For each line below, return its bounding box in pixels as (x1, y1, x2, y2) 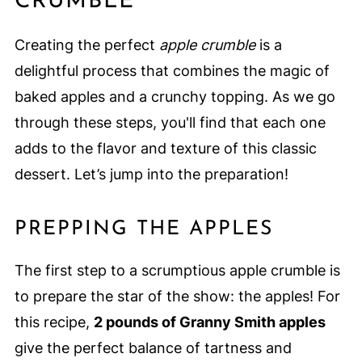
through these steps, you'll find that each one (14, 114, 326, 132)
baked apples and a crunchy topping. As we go (14, 88, 335, 106)
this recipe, (14, 314, 94, 331)
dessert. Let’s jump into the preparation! (14, 166, 288, 183)
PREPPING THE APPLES (14, 219, 273, 240)
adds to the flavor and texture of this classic (14, 140, 317, 158)
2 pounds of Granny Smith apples (93, 314, 326, 331)
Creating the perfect (14, 36, 159, 54)
